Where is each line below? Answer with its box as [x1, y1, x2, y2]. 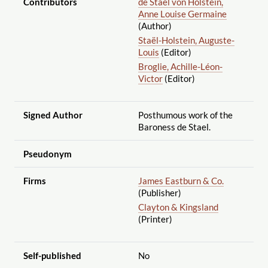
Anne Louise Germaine [138, 8, 227, 19]
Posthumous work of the [138, 109, 233, 120]
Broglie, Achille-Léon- [138, 60, 223, 72]
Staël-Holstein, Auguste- [138, 34, 234, 45]
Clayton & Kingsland [138, 201, 218, 212]
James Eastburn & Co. [138, 175, 224, 186]
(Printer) [138, 213, 172, 224]
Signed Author [23, 109, 83, 120]
